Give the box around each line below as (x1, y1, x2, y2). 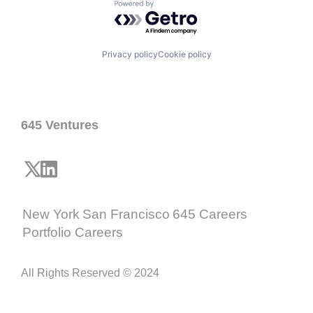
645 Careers (173, 207, 247, 221)
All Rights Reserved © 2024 (21, 267, 159, 279)
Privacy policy (101, 49, 158, 59)
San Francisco (82, 207, 170, 221)
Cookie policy (157, 49, 212, 59)
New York (22, 207, 80, 221)
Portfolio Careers (22, 225, 123, 240)
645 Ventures (21, 118, 99, 132)
